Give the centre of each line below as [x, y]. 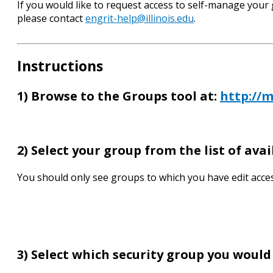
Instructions [60, 66]
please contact [51, 19]
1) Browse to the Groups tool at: [119, 96]
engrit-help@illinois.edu [140, 19]
